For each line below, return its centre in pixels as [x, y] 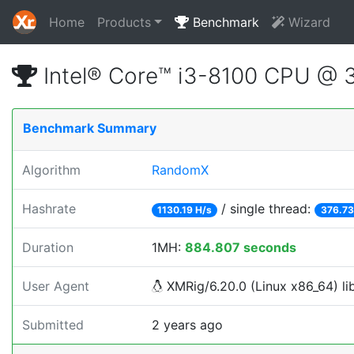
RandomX [180, 170]
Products [124, 22]
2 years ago [187, 325]
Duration [48, 247]
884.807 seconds [241, 247]
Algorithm [51, 170]
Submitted [53, 325]
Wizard [307, 22]
